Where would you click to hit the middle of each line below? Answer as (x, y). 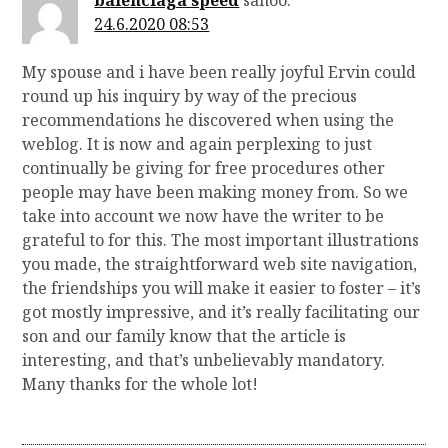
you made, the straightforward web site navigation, (220, 264)
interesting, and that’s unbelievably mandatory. (204, 360)
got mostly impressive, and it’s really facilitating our (221, 312)
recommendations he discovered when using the (208, 120)
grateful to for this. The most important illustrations (221, 240)
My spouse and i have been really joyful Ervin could (219, 72)
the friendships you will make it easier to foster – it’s (222, 288)
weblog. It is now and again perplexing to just (197, 144)
